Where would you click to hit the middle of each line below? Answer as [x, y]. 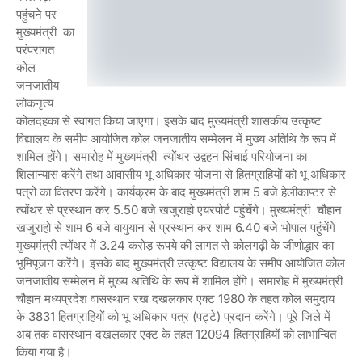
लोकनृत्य [35, 103]
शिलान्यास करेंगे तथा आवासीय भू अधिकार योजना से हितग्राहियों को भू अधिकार [181, 175]
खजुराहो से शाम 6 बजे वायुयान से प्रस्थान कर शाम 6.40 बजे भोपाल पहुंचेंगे [176, 228]
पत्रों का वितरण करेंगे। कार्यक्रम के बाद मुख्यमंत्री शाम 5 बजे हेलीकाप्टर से [176, 192]
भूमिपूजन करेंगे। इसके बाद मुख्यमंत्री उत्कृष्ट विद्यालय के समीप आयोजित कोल [181, 263]
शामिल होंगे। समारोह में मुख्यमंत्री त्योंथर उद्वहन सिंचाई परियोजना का [162, 157]
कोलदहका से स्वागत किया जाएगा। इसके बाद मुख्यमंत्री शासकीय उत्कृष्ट [169, 121]
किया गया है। [46, 352]
